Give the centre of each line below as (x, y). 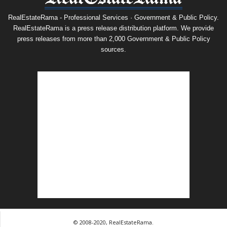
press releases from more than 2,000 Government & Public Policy (113, 39)
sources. (113, 50)
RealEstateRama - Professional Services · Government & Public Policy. (113, 18)
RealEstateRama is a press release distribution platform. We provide (113, 28)
